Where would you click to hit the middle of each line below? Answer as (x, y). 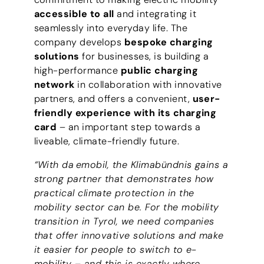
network (54, 84)
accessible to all (74, 14)
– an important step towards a (129, 127)
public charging (159, 70)
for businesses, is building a (144, 56)
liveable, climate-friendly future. (107, 141)
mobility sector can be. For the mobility (126, 207)
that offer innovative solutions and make (129, 235)
